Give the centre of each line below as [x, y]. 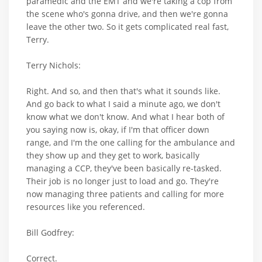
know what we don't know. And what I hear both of [125, 117]
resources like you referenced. [86, 207]
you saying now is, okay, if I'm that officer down [118, 130]
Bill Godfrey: [50, 233]
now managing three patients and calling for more [125, 194]
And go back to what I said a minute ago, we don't [123, 104]
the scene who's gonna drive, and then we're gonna [127, 14]
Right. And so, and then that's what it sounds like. [123, 91]
